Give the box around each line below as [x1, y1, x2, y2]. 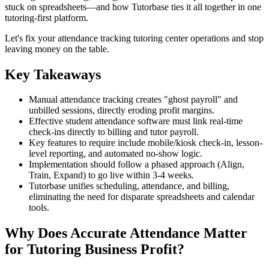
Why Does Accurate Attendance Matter [5, 225, 247, 241]
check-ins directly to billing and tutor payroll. [29, 127, 199, 138]
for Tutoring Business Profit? [5, 241, 184, 258]
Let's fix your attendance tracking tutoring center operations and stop [5, 32, 264, 43]
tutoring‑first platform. [5, 12, 88, 23]
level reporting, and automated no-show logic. [29, 148, 202, 159]
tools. [29, 202, 49, 213]
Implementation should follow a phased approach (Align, [29, 159, 244, 170]
